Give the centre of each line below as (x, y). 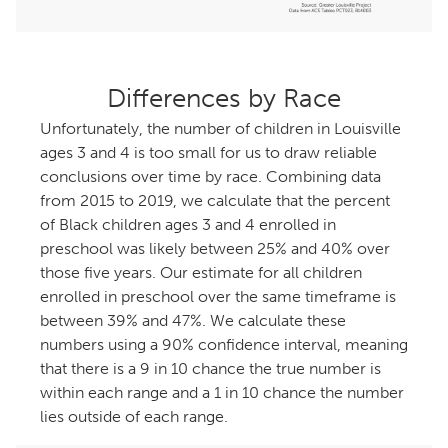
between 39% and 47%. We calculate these (193, 320)
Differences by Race (224, 98)
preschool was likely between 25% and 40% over (215, 248)
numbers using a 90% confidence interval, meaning (224, 344)
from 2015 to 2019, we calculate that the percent (215, 200)
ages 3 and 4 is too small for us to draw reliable (208, 152)
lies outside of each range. (134, 416)
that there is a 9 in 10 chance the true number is (210, 368)
